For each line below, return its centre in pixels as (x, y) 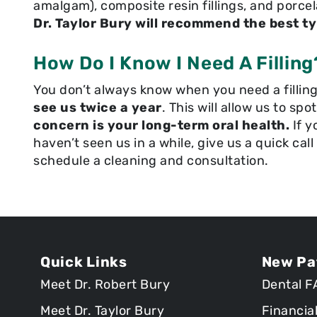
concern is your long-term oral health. (161, 125)
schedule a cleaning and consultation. (151, 160)
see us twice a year (98, 107)
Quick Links (84, 261)
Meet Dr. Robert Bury (105, 284)
